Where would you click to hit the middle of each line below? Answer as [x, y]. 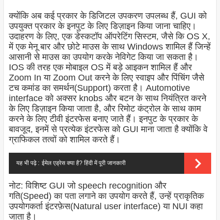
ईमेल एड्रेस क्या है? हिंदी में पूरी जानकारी [83, 163]
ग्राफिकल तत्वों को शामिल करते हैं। [64, 140]
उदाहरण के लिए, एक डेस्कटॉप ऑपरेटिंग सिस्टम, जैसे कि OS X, [109, 37]
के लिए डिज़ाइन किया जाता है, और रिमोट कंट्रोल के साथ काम [105, 109]
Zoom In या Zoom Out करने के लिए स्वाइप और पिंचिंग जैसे [106, 78]
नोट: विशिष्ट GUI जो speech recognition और [87, 186]
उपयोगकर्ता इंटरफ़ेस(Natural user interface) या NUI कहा [106, 206]
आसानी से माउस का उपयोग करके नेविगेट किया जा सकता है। [103, 57]
